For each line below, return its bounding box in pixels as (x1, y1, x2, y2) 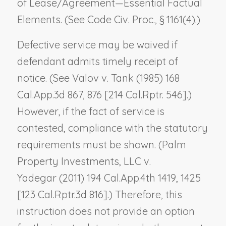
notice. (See (17, 71, 72, 84)
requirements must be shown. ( (17, 138, 162, 151)
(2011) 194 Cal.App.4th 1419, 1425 (56, 171, 201, 184)
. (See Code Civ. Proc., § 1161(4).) (60, 13, 200, 26)
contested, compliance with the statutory (17, 121, 208, 134)
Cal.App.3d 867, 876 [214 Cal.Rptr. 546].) (17, 88, 192, 101)
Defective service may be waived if (17, 38, 178, 51)
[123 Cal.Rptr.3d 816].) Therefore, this (17, 188, 182, 201)
